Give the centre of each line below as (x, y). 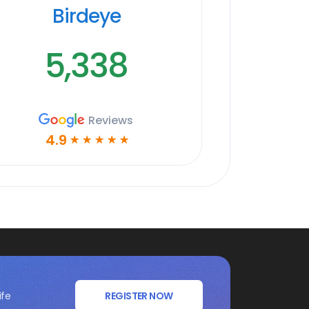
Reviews (111, 120)
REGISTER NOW (139, 296)
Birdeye (87, 16)
